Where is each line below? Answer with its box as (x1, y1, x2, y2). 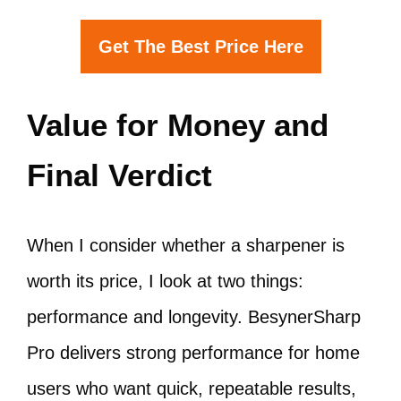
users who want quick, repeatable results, (27, 379, 356, 398)
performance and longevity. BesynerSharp (27, 307, 361, 327)
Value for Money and (27, 107, 328, 142)
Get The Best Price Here (98, 37, 303, 56)
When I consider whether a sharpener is (27, 235, 345, 255)
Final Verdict (27, 158, 212, 192)
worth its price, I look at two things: (27, 271, 303, 291)
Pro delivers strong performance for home (27, 343, 360, 363)
